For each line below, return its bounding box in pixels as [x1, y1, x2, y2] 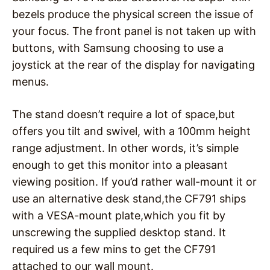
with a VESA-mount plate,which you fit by [12, 209, 225, 222]
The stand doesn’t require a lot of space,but [12, 108, 235, 121]
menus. [12, 75, 49, 89]
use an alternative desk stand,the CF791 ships [12, 192, 246, 206]
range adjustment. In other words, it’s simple [12, 142, 239, 155]
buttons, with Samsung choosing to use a [12, 42, 224, 55]
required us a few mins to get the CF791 [12, 243, 216, 256]
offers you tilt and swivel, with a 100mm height [12, 125, 251, 138]
